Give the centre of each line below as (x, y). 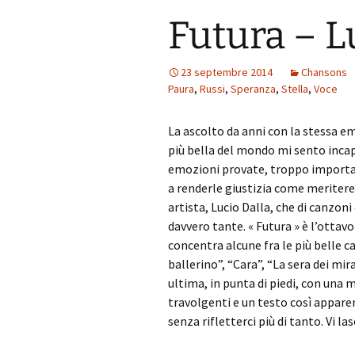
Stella (295, 89)
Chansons (324, 72)
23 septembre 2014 (227, 72)
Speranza (253, 89)
